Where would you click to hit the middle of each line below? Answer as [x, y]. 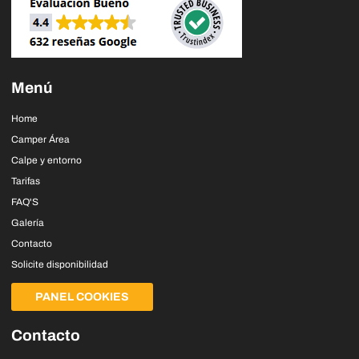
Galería [28, 223]
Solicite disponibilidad [60, 265]
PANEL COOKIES [82, 297]
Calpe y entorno [46, 161]
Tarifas [26, 182]
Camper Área [40, 140]
